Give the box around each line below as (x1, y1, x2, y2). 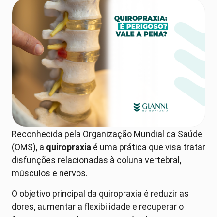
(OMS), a (12, 142, 46, 153)
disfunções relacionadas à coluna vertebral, (12, 155, 181, 166)
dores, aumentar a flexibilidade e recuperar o (12, 201, 184, 212)
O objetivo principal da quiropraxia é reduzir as (12, 188, 189, 199)
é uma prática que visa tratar (91, 142, 205, 153)
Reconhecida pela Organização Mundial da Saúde (12, 129, 202, 139)
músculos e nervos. (12, 168, 92, 179)
